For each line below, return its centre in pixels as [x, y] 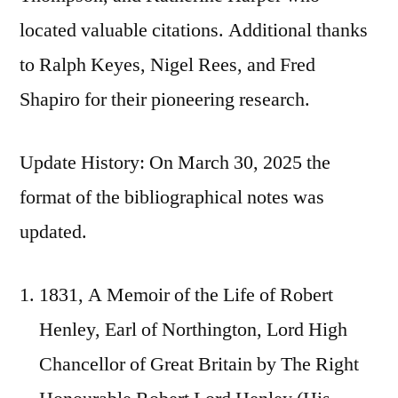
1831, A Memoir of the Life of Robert [186, 295]
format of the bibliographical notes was [172, 197]
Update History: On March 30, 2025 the [175, 162]
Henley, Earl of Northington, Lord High [193, 329]
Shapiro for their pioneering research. [165, 99]
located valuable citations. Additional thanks [194, 30]
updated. [53, 231]
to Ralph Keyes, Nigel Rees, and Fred [167, 64]
